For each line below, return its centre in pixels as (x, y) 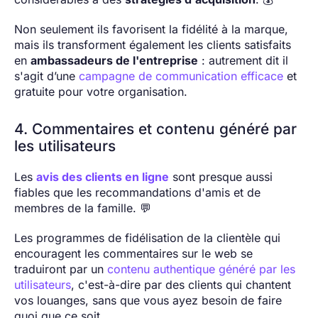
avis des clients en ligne (103, 176)
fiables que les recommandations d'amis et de (137, 192)
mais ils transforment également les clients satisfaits (153, 44)
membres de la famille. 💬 (83, 208)
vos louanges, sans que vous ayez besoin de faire (148, 300)
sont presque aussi (221, 176)
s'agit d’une (46, 76)
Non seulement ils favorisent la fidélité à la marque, (151, 29)
